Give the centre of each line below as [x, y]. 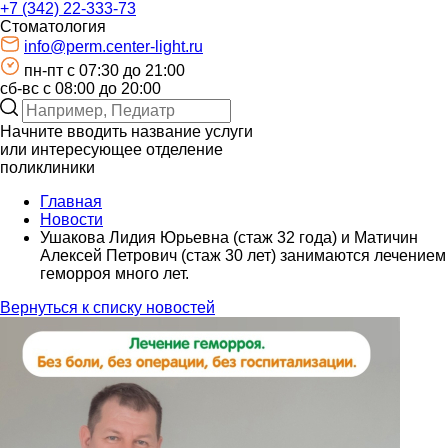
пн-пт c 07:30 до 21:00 [104, 71]
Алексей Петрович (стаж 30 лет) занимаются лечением [243, 256]
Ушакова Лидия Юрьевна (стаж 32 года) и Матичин [229, 238]
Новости [71, 220]
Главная [71, 202]
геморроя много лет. [114, 274]
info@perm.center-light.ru [113, 47]
